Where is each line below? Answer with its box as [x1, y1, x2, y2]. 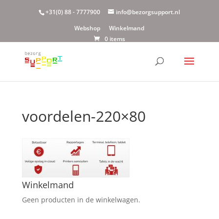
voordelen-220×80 [22, 106, 146, 126]
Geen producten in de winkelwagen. [22, 195, 140, 204]
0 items [104, 35, 125, 43]
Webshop [74, 24, 101, 32]
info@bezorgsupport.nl [116, 8, 180, 16]
